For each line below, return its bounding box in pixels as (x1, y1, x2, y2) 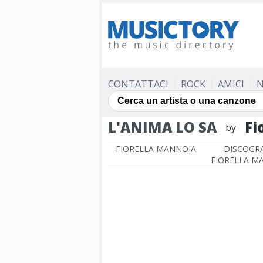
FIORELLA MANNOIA (115, 143, 196, 154)
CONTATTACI (108, 77, 168, 90)
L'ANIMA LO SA (108, 117, 217, 137)
